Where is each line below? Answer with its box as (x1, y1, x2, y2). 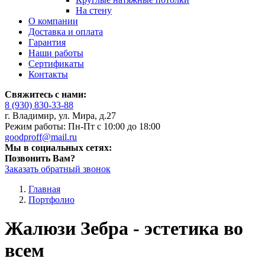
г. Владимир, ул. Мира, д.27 (5, 111, 116, 121)
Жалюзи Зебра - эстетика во (5, 218, 243, 240)
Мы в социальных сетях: (5, 143, 112, 153)
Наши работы (28, 48, 83, 58)
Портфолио (28, 195, 75, 205)
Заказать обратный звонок (5, 164, 111, 174)
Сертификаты (28, 59, 84, 69)
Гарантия (28, 37, 66, 47)
